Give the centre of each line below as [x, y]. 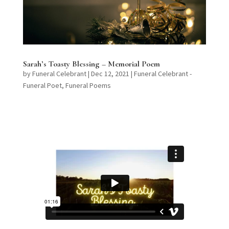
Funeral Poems [88, 86]
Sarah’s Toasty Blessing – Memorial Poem [91, 64]
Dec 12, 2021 [110, 74]
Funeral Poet [42, 86]
